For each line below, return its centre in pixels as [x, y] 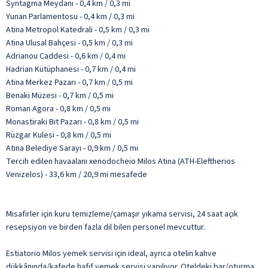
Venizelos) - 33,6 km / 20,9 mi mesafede [77, 174]
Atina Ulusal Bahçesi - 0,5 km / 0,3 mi [69, 43]
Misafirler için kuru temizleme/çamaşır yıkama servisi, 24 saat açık [122, 214]
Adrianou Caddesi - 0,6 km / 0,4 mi [66, 56]
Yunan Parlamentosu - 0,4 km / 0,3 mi [70, 16]
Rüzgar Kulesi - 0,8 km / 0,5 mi [59, 135]
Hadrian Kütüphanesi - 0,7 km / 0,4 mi [71, 69]
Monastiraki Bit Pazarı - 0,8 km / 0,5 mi [72, 122]
